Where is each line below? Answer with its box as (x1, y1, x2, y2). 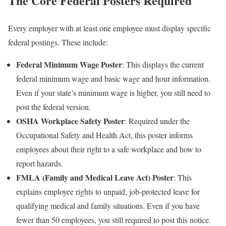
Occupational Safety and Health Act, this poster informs (16, 129, 193, 140)
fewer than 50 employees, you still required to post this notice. (16, 214, 211, 225)
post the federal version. (16, 101, 91, 112)
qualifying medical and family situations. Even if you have (16, 200, 200, 211)
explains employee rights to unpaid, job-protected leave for (16, 186, 200, 197)
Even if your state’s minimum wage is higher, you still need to (16, 87, 210, 98)
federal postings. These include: (8, 36, 108, 47)
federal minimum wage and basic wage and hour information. (16, 73, 210, 84)
